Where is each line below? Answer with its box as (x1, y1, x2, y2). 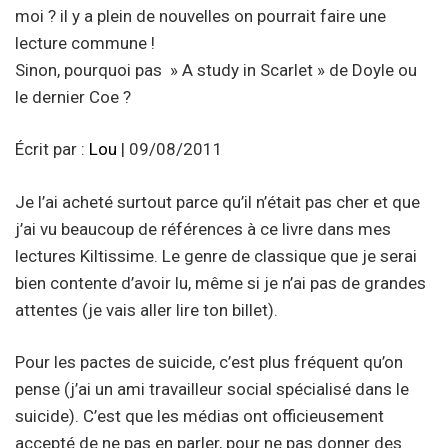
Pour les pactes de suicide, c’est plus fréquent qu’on (15, 352, 403, 373)
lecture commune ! (15, 32, 155, 53)
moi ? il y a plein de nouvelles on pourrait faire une (15, 5, 386, 26)
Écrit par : (15, 139, 89, 160)
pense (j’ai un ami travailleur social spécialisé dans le (15, 379, 409, 400)
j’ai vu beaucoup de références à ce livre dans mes (15, 218, 391, 239)
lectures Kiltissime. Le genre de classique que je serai (15, 245, 417, 266)
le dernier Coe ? (15, 86, 131, 107)
